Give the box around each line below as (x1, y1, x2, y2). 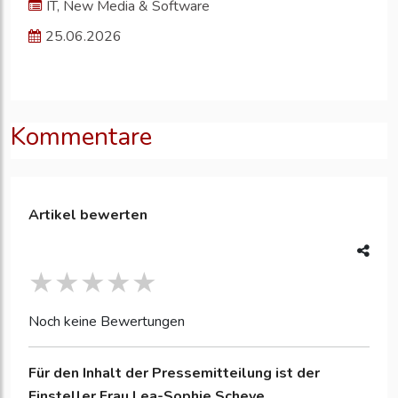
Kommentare (11, 120, 152, 155)
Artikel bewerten (28, 205, 147, 226)
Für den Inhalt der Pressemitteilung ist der (28, 363, 320, 384)
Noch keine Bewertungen (28, 312, 185, 332)
